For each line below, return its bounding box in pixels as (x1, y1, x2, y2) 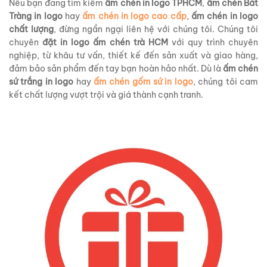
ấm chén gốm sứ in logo (93, 76, 193, 88)
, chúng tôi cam (193, 76, 259, 88)
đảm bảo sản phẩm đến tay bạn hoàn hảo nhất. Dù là (9, 63, 223, 74)
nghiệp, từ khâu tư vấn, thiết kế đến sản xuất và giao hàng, (9, 50, 258, 61)
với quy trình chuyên (168, 37, 258, 48)
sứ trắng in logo (9, 76, 74, 88)
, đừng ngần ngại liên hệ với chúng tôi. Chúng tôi (54, 24, 258, 35)
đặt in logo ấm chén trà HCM (42, 37, 168, 48)
